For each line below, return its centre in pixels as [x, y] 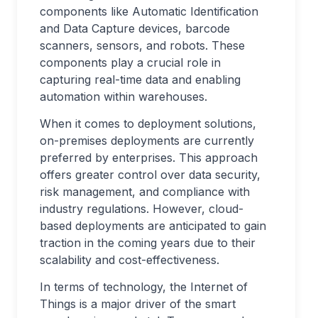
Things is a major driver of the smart [138, 304]
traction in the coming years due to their [148, 243]
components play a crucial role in [130, 62]
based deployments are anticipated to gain [153, 226]
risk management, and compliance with [145, 192]
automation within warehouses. [124, 97]
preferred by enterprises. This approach [149, 158]
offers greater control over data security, [150, 175]
